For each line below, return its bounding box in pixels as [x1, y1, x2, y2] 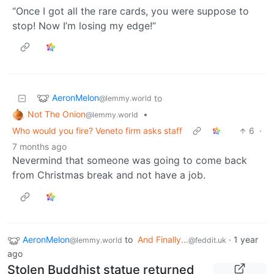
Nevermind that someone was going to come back [12, 154, 247, 167]
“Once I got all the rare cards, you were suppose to [12, 4, 249, 17]
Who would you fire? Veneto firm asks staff [12, 125, 182, 136]
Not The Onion [28, 108, 86, 119]
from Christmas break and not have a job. [12, 169, 206, 182]
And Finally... [138, 234, 188, 245]
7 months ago [12, 141, 67, 152]
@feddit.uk [188, 235, 226, 245]
